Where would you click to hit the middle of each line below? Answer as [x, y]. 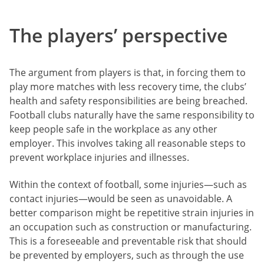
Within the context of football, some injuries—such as [128, 184]
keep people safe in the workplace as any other [113, 129]
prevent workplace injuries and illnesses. [99, 157]
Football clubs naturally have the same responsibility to [132, 115]
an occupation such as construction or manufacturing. [131, 227]
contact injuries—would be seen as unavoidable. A [121, 198]
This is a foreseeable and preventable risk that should [128, 241]
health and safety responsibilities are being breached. [128, 100]
